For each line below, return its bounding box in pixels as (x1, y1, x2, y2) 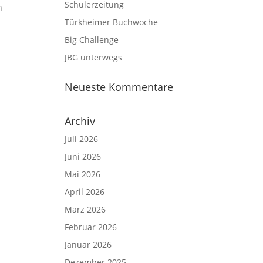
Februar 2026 (65, 221, 117, 232)
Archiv (65, 114, 96, 128)
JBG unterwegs (65, 52, 123, 63)
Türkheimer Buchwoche (65, 16, 159, 28)
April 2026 (65, 186, 105, 197)
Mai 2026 (65, 168, 101, 180)
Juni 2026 (65, 151, 102, 162)
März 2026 (65, 204, 106, 215)
